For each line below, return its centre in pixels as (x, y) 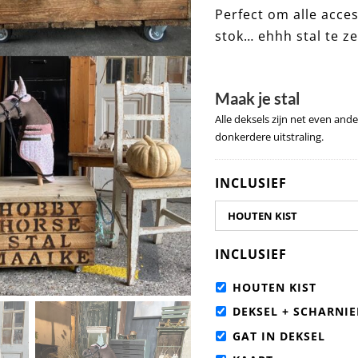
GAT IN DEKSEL (279, 336)
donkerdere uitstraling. (269, 137)
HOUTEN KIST (274, 288)
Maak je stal (257, 98)
